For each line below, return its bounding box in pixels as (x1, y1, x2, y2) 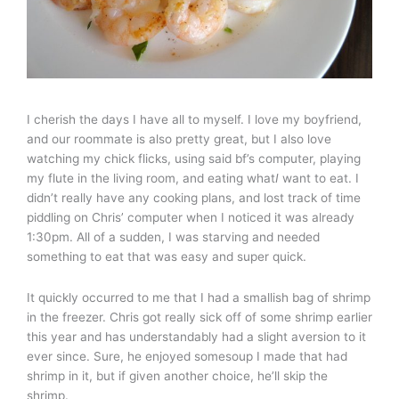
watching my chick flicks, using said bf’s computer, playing (27, 151, 361, 166)
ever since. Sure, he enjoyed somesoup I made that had (27, 348, 347, 363)
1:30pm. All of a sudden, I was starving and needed (27, 230, 320, 244)
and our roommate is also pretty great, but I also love (27, 132, 331, 146)
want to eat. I (279, 171, 359, 185)
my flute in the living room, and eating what (27, 171, 275, 185)
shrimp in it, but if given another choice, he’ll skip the (27, 368, 328, 383)
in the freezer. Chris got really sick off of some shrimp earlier (27, 309, 372, 324)
